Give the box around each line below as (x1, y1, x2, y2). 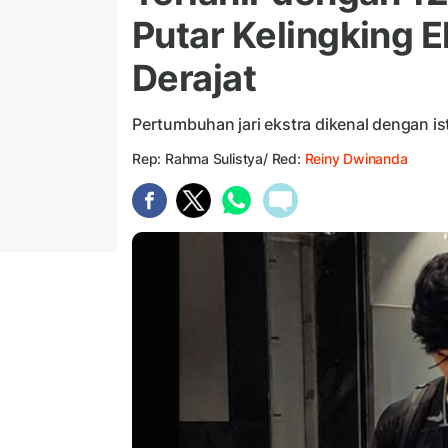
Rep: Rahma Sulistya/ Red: (132, 150, 305, 168)
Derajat (132, 56, 257, 101)
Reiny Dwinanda (304, 150, 408, 168)
